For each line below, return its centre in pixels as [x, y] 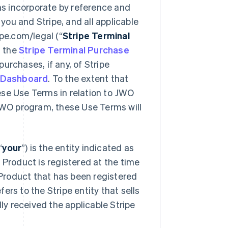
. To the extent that [88, 78]
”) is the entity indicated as [78, 147]
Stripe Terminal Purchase [74, 50]
